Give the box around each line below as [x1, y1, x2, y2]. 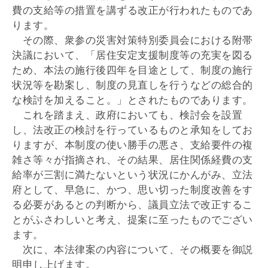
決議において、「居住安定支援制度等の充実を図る [12, 49, 253, 61]
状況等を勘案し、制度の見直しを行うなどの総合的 [12, 79, 253, 91]
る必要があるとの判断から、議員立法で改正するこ [12, 199, 253, 211]
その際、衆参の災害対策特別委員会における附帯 [12, 34, 253, 46]
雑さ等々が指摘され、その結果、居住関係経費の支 [12, 154, 253, 166]
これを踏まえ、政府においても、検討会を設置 [12, 109, 243, 121]
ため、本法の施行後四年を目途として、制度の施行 [12, 64, 253, 76]
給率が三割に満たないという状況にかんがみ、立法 [12, 169, 253, 181]
